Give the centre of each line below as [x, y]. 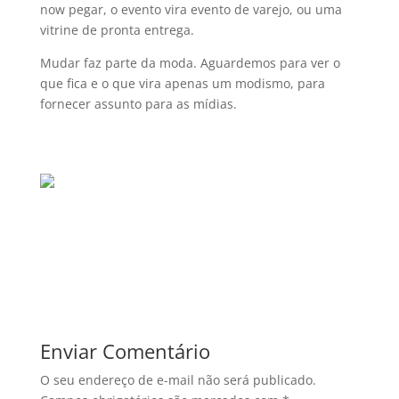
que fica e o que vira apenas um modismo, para [182, 83]
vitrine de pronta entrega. [117, 30]
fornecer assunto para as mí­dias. [138, 104]
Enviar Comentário [125, 351]
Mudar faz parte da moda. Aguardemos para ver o [190, 63]
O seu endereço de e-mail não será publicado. [178, 380]
